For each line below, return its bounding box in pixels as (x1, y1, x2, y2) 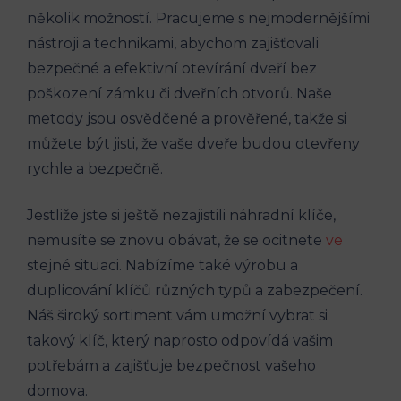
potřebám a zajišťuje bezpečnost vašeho (27, 356, 316, 374)
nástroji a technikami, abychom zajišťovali (27, 34, 319, 52)
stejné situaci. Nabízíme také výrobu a (27, 256, 298, 274)
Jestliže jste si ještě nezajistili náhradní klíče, (27, 206, 336, 224)
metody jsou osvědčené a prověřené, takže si (27, 109, 346, 127)
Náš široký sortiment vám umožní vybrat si (27, 306, 328, 324)
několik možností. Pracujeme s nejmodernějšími (27, 9, 370, 27)
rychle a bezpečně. (27, 159, 163, 177)
